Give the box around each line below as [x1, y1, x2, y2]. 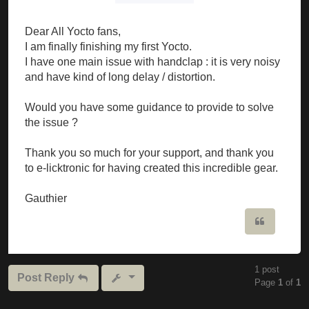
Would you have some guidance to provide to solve [25, 101, 274, 113]
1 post [255, 263, 279, 275]
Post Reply [17, 271, 74, 283]
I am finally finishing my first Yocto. [25, 40, 192, 52]
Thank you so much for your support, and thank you [25, 146, 274, 159]
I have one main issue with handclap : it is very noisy [25, 55, 280, 68]
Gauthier [25, 192, 67, 204]
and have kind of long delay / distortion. [25, 70, 215, 83]
